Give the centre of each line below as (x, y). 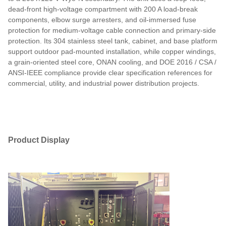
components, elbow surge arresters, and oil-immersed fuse (102, 19)
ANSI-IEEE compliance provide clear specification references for (110, 72)
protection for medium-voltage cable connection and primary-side (112, 30)
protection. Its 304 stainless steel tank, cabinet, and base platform (113, 41)
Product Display (39, 140)
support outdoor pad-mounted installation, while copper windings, (112, 51)
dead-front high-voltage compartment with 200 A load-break (103, 9)
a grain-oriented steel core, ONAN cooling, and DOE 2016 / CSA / (112, 62)
